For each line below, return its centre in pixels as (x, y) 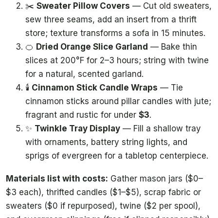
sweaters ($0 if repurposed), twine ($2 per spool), (103, 206)
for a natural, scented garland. (84, 74)
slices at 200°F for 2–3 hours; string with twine (117, 60)
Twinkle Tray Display (77, 128)
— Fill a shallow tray (161, 128)
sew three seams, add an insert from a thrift (111, 19)
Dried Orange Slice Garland (92, 46)
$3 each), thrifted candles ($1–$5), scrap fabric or (103, 192)
